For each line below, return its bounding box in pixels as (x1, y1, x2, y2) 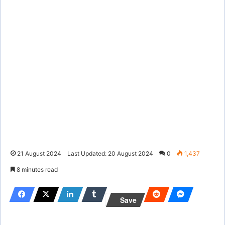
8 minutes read (15, 165, 58, 173)
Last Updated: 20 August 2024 (67, 149, 153, 157)
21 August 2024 (17, 149, 61, 157)
